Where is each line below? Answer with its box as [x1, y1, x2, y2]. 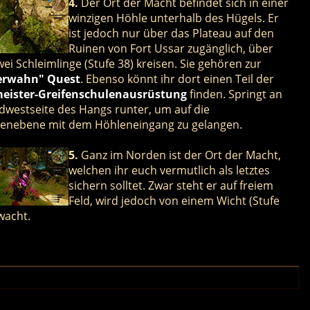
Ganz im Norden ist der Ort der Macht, [77, 147, 281, 163]
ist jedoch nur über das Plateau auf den [68, 25, 274, 41]
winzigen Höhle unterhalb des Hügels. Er [68, 10, 279, 26]
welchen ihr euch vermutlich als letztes [68, 162, 270, 178]
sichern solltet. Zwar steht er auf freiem [68, 177, 273, 193]
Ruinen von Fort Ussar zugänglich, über [68, 40, 273, 56]
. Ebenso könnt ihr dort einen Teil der [80, 71, 274, 86]
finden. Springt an [186, 86, 282, 102]
